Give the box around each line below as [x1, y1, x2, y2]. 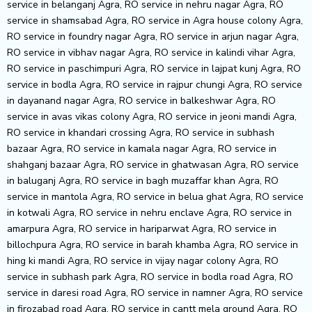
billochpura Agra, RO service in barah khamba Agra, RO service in [7, 237, 298, 251]
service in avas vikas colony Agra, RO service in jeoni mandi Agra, [7, 109, 297, 123]
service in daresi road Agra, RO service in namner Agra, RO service [7, 286, 303, 299]
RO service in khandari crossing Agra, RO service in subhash [7, 125, 274, 139]
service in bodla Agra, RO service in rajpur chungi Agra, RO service [7, 77, 302, 91]
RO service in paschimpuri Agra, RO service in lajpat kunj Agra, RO [7, 61, 301, 75]
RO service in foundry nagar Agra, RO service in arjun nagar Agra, [7, 29, 299, 43]
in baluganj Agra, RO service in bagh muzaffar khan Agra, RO [7, 173, 279, 187]
